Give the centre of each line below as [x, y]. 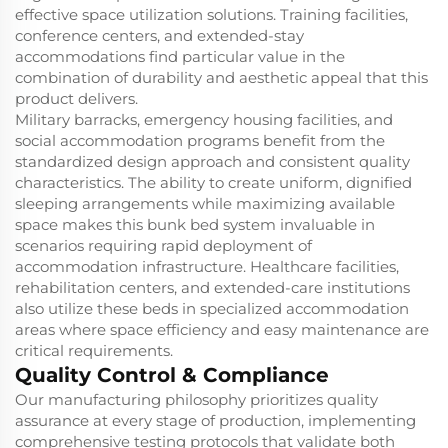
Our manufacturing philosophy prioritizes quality [196, 400]
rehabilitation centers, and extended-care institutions [212, 288]
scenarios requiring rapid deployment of [163, 246]
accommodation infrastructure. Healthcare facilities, [207, 267]
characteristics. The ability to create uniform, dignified [213, 183]
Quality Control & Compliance [172, 375]
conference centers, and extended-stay [159, 36]
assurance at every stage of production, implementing [215, 421]
